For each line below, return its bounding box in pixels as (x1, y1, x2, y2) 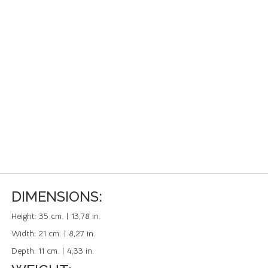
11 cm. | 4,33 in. (38, 245, 94, 256)
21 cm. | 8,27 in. (38, 228, 95, 239)
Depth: (11, 245, 38, 256)
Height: (11, 211, 39, 221)
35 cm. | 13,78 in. (39, 211, 100, 221)
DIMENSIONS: (11, 188, 102, 205)
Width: (11, 228, 38, 239)
